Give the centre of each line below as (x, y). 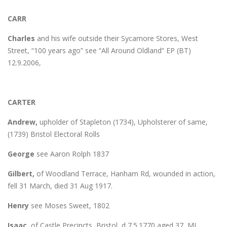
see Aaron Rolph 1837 (72, 154)
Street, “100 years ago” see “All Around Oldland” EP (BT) (99, 50)
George (21, 154)
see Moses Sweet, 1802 (69, 205)
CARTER (22, 102)
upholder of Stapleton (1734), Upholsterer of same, (123, 122)
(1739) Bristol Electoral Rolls (54, 134)
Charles (22, 38)
